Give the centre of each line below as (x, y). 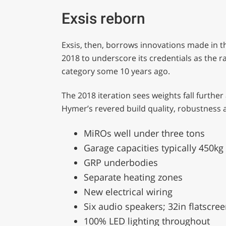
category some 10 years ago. (116, 71)
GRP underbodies (121, 162)
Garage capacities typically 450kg (153, 148)
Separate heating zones (133, 177)
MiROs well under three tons (144, 133)
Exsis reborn (103, 18)
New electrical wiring (128, 191)
